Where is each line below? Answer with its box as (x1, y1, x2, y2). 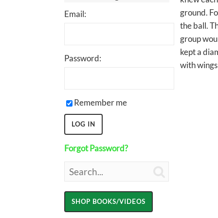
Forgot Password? (64, 143, 128, 153)
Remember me (74, 97, 127, 108)
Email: (64, 9, 86, 19)
